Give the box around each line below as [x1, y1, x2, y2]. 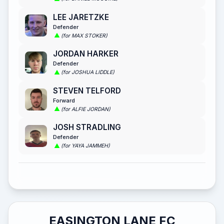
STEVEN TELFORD [53, 85, 121, 95]
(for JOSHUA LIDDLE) [61, 69, 114, 76]
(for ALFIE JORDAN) [61, 105, 110, 112]
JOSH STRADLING [53, 122, 121, 132]
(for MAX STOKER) [61, 32, 107, 39]
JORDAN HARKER [53, 49, 118, 59]
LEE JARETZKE [53, 12, 109, 22]
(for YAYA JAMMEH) [61, 142, 110, 149]
